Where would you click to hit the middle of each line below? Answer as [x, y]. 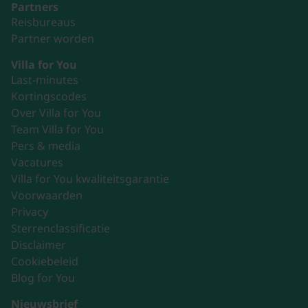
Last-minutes [45, 80]
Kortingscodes [49, 96]
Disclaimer [38, 245]
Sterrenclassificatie [60, 228]
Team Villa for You [57, 129]
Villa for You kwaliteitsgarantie [90, 179]
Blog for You [43, 278]
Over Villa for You [56, 113]
